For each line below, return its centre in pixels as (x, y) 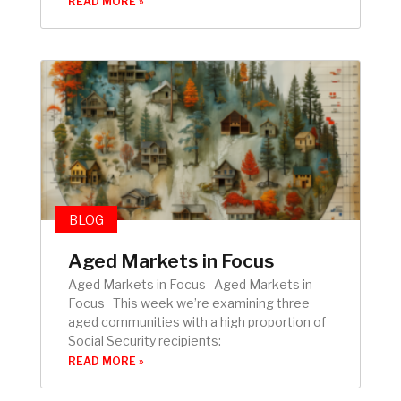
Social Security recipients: (145, 340)
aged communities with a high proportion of (197, 321)
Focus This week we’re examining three (189, 303)
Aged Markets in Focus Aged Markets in (190, 284)
